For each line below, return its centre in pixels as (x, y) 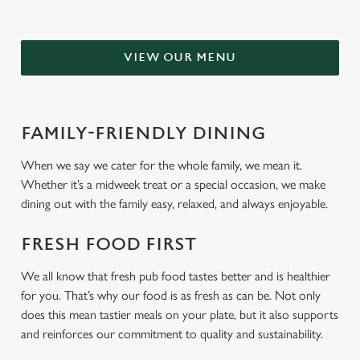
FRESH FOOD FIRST (109, 245)
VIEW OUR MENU (180, 57)
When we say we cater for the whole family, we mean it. (162, 165)
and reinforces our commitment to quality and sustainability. (174, 334)
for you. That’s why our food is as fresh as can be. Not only (171, 295)
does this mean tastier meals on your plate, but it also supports (180, 315)
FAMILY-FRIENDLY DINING (143, 134)
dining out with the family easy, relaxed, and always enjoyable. (176, 204)
